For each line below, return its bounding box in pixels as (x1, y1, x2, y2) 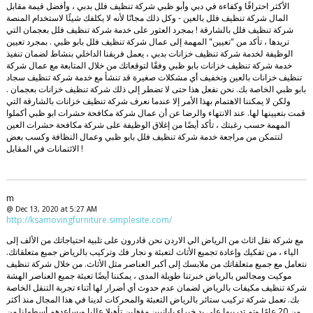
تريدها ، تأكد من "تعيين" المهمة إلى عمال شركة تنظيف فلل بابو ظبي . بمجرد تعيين (6, 36, 289, 48)
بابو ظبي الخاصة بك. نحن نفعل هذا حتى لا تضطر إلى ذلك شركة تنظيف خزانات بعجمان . (6, 83, 306, 96)
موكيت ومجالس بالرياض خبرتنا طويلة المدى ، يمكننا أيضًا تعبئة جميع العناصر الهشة (6, 270, 291, 282)
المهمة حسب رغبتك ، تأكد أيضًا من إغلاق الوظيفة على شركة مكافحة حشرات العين (6, 119, 290, 131)
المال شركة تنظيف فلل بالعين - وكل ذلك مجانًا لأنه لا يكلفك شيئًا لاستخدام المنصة (6, 12, 288, 24)
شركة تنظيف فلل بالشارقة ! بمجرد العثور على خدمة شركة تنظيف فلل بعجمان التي (6, 24, 293, 36)
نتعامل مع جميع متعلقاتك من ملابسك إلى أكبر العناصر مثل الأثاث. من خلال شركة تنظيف (6, 258, 307, 270)
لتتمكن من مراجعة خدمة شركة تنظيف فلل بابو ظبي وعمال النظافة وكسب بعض (6, 131, 283, 143)
